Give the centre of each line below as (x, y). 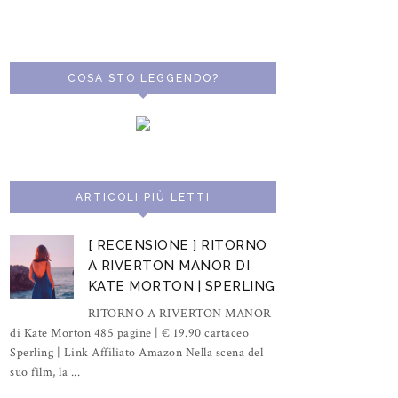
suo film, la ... (45, 372)
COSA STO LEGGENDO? (143, 78)
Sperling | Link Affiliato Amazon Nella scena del (136, 352)
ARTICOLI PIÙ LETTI (143, 197)
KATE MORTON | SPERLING (181, 286)
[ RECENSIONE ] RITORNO (177, 245)
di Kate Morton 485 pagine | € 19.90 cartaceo (129, 333)
